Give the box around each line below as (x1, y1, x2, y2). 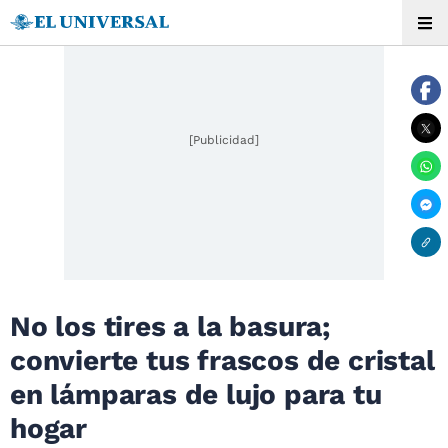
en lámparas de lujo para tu (10, 378, 382, 411)
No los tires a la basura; (10, 310, 330, 343)
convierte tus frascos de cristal (10, 344, 435, 377)
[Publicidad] (189, 133, 259, 147)
